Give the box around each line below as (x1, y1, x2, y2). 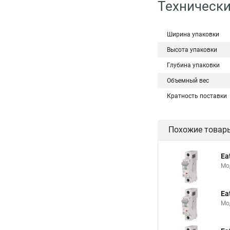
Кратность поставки (167, 92, 227, 100)
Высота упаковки (167, 46, 217, 53)
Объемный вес (167, 77, 209, 84)
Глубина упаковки (167, 62, 220, 69)
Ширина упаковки (167, 31, 219, 38)
